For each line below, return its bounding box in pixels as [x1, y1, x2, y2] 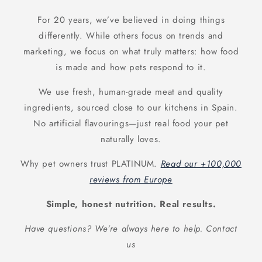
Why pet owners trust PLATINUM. [20, 157, 161, 171]
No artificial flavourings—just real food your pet [33, 117, 229, 130]
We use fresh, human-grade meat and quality [38, 85, 224, 99]
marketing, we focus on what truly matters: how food [23, 45, 239, 58]
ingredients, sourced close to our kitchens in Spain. [24, 101, 238, 115]
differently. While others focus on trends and [39, 29, 223, 43]
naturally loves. [101, 133, 161, 146]
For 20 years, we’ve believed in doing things [37, 13, 225, 27]
